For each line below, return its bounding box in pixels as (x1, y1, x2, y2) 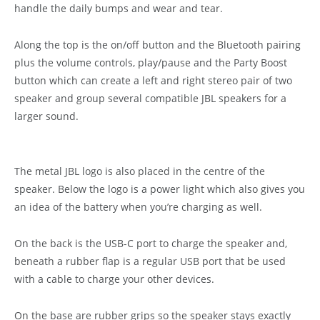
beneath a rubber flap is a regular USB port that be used (14, 254, 286, 269)
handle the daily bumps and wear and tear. (14, 1, 223, 16)
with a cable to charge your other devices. (14, 272, 214, 286)
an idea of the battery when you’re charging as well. (14, 200, 262, 214)
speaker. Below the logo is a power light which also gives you (14, 182, 305, 196)
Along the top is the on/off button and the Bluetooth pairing (14, 38, 301, 52)
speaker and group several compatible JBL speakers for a (14, 91, 286, 106)
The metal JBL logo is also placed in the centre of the (14, 164, 265, 179)
